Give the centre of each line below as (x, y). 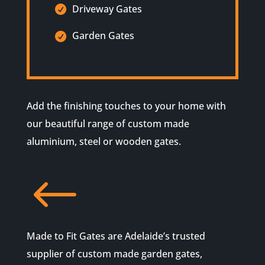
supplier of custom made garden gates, (114, 254)
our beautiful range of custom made (108, 124)
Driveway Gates (106, 9)
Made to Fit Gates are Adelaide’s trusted (116, 236)
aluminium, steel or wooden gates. (104, 142)
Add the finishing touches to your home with (126, 106)
